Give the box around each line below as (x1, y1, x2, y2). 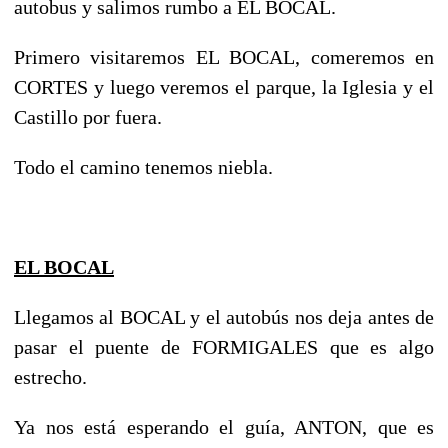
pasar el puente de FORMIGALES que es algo (14, 335, 434, 358)
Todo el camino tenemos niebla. (14, 155, 273, 178)
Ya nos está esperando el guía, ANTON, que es (14, 415, 434, 438)
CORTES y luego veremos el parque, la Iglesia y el (14, 75, 434, 98)
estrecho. (14, 365, 87, 388)
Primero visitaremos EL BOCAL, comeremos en (14, 45, 434, 68)
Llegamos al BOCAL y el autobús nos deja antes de (14, 305, 434, 328)
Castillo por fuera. (14, 105, 162, 128)
